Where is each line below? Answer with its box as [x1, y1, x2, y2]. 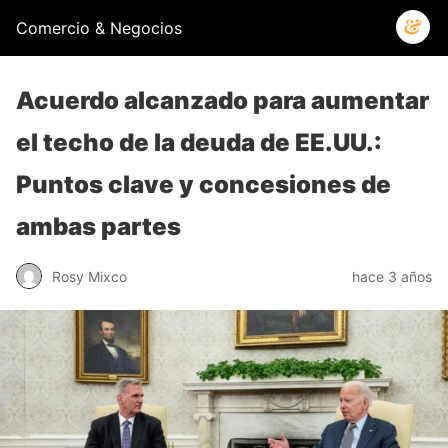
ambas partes [16, 212, 181, 241]
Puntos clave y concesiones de [16, 170, 391, 199]
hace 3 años [352, 267, 432, 285]
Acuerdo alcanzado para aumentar [16, 86, 429, 115]
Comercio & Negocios [16, 18, 182, 38]
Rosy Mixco [52, 267, 127, 285]
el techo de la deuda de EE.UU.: [16, 128, 382, 157]
